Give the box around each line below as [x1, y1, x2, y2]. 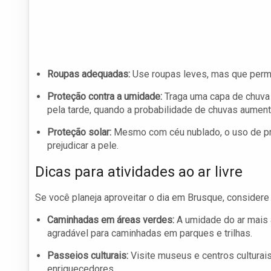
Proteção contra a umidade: [47, 91, 162, 103]
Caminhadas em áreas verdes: [47, 214, 174, 226]
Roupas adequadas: [47, 68, 130, 80]
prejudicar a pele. [47, 140, 119, 152]
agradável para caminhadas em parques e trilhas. [47, 227, 252, 240]
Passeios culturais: [47, 250, 128, 262]
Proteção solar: [47, 126, 111, 139]
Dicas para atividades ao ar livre [35, 163, 243, 181]
